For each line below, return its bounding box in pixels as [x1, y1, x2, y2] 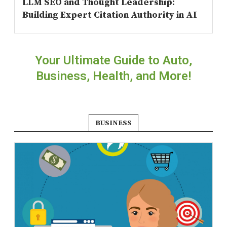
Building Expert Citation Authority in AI [22, 9, 197, 21]
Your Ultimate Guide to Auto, [35, 53, 192, 68]
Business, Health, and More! [36, 69, 191, 84]
